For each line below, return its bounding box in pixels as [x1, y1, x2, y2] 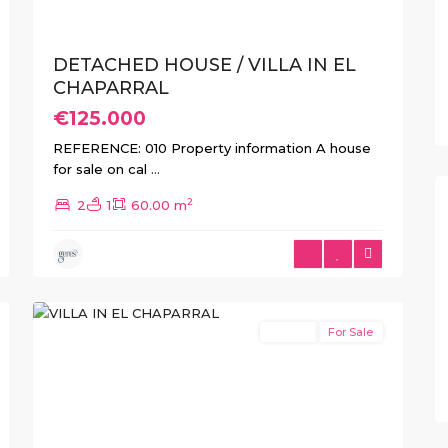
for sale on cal [53, 161, 151, 177]
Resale [270, 325, 308, 339]
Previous [45, 378, 102, 395]
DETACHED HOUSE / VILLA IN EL [53, 54, 356, 76]
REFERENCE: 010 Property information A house [53, 140, 371, 156]
